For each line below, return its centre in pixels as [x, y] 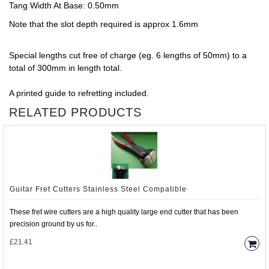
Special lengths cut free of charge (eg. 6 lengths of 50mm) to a [128, 55]
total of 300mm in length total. [65, 68]
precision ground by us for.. [53, 224]
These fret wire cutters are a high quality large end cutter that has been [124, 212]
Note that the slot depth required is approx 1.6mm [104, 24]
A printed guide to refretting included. [79, 93]
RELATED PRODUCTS [75, 112]
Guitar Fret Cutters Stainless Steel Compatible [98, 189]
